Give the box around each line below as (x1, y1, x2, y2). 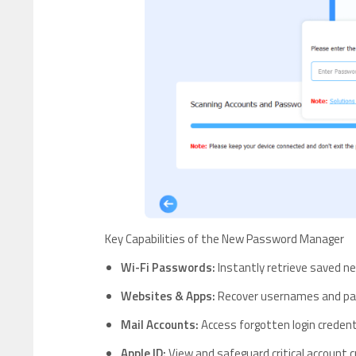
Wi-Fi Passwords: (121, 257, 215, 277)
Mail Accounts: (121, 315, 199, 334)
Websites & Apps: (121, 286, 215, 305)
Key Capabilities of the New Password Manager (105, 229, 344, 248)
